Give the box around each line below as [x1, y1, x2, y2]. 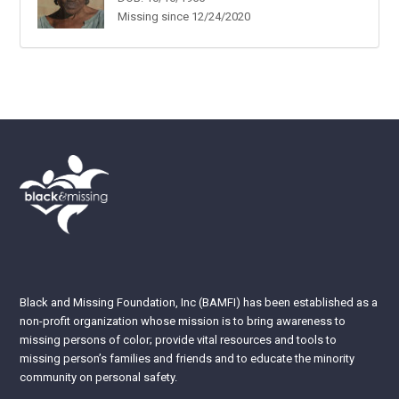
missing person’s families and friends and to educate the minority [20, 351, 355, 365]
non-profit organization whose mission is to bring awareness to [20, 313, 346, 328]
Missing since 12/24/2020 [117, 9, 250, 23]
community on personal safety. [20, 370, 178, 384]
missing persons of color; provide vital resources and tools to [20, 332, 338, 346]
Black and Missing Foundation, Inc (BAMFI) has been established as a [20, 295, 379, 309]
